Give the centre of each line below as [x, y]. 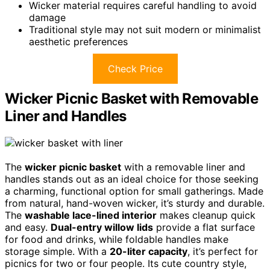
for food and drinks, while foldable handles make [117, 239]
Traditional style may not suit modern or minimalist [145, 29]
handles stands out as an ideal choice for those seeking [132, 179]
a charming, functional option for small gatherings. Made [134, 191]
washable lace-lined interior [91, 215]
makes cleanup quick [206, 215]
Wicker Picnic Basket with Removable [131, 98]
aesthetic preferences [78, 41]
